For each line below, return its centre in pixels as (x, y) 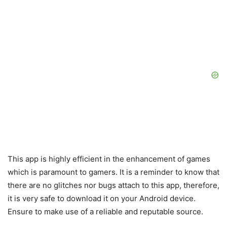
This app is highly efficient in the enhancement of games (109, 159)
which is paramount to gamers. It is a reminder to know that (113, 172)
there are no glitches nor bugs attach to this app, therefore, (113, 185)
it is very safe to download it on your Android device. (102, 199)
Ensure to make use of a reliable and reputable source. (105, 212)
